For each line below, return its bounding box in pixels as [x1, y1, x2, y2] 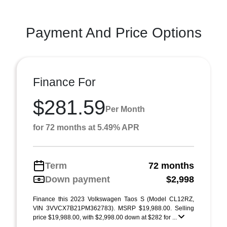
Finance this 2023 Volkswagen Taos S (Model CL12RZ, [33, 195, 194, 203]
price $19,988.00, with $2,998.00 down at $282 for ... [33, 213, 178, 221]
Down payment [45, 174, 110, 184]
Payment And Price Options [25, 24, 202, 41]
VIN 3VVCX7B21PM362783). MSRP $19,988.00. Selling [33, 204, 194, 212]
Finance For [33, 75, 96, 89]
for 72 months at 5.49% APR [33, 123, 139, 132]
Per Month [105, 105, 145, 114]
